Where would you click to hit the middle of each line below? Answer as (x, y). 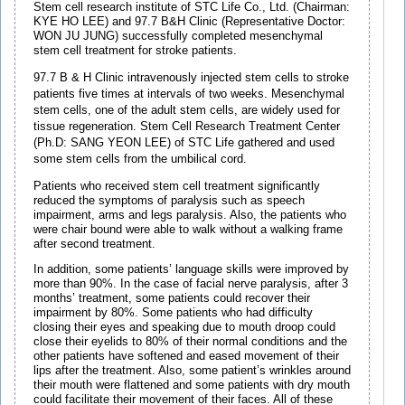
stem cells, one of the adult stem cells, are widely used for (187, 111)
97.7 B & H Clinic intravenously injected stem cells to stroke (191, 78)
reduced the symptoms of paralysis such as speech (169, 200)
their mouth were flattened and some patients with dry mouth (192, 386)
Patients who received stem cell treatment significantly (177, 186)
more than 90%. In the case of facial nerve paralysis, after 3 (191, 284)
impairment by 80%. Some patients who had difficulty (173, 313)
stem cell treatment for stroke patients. (135, 51)
